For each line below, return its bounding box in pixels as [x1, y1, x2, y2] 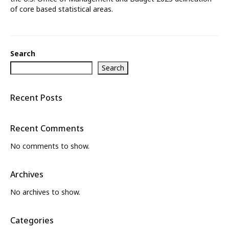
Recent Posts [10, 92, 62, 104]
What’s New [42, 11, 88, 23]
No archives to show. [10, 187, 80, 197]
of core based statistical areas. [10, 4, 113, 14]
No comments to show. [10, 141, 89, 151]
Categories [10, 215, 54, 226]
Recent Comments [10, 123, 84, 134]
